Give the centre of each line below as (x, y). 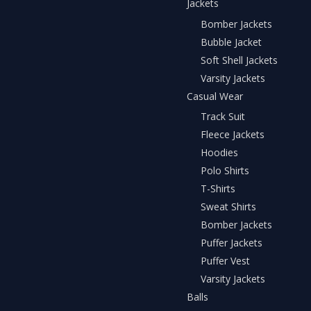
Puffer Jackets (232, 243)
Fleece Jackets (233, 135)
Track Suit (223, 117)
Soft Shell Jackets (239, 60)
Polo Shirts (225, 171)
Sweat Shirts (228, 207)
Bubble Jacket (231, 42)
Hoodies (219, 153)
